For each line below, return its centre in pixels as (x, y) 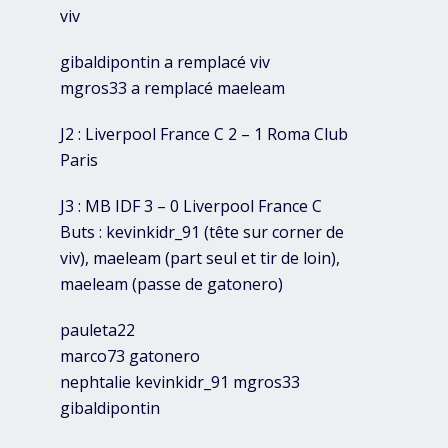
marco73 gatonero (130, 356)
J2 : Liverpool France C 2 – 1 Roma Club (204, 134)
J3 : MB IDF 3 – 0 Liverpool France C (191, 206)
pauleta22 (97, 330)
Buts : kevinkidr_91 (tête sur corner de (202, 232)
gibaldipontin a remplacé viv (165, 62)
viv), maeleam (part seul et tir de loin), (200, 258)
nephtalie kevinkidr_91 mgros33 (180, 382)
